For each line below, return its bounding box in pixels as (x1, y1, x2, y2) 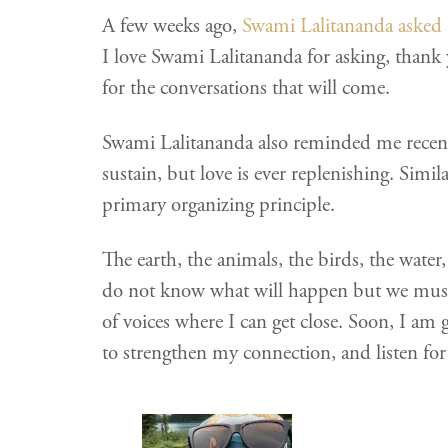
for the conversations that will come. (102, 74, 390, 101)
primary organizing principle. (102, 191, 335, 218)
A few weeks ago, (102, 12, 242, 39)
